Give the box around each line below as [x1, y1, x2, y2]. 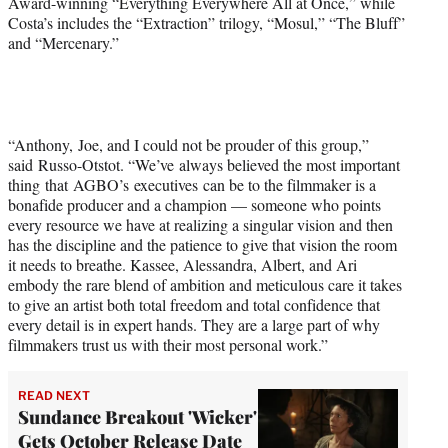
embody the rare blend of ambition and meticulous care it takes [8, 273, 402, 295]
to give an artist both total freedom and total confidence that [8, 293, 380, 315]
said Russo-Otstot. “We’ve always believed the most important [8, 153, 400, 175]
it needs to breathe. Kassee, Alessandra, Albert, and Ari [8, 253, 357, 275]
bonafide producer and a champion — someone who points [8, 193, 381, 215]
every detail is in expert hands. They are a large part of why [8, 313, 380, 335]
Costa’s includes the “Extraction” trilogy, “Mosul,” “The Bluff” [8, 11, 405, 33]
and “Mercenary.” [8, 31, 119, 53]
